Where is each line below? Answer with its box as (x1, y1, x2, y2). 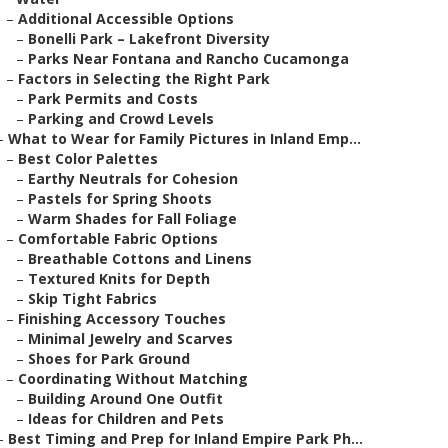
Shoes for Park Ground (28, 349, 190, 368)
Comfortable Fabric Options (18, 229, 218, 248)
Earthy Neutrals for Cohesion (28, 169, 238, 188)
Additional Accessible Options (18, 9, 234, 28)
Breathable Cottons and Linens (28, 249, 252, 268)
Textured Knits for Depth (28, 269, 210, 288)
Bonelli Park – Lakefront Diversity (28, 29, 270, 48)
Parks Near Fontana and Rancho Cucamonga (28, 49, 349, 68)
